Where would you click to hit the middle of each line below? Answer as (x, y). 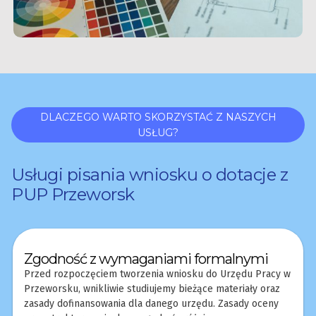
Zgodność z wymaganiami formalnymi (146, 259)
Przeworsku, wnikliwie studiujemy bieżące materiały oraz (152, 288)
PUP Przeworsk (73, 194)
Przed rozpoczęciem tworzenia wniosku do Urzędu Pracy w (157, 274)
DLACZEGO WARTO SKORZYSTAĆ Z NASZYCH (158, 117)
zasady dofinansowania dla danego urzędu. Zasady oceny (151, 303)
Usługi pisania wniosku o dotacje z (150, 174)
